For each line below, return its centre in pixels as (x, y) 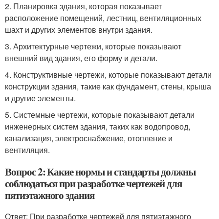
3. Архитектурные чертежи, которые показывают (93, 46)
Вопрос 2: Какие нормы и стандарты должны (100, 172)
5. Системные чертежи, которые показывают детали (100, 115)
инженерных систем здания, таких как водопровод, (98, 126)
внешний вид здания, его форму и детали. (81, 58)
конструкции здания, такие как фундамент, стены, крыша (108, 86)
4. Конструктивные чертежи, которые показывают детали (108, 75)
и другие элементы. (40, 98)
